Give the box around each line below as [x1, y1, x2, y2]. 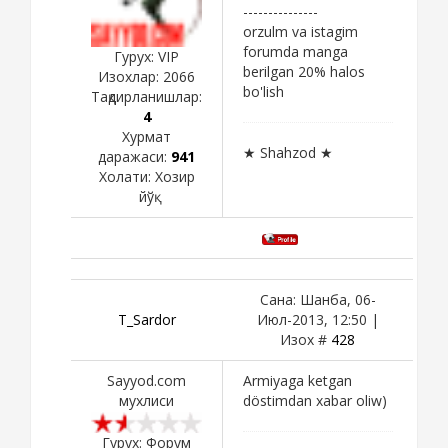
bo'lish [243, 81, 284, 101]
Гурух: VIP [114, 46, 179, 66]
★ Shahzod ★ [243, 142, 333, 162]
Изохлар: [98, 66, 163, 86]
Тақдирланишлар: [91, 86, 202, 106]
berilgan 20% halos [243, 61, 365, 81]
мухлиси [119, 390, 174, 410]
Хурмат [122, 126, 171, 146]
